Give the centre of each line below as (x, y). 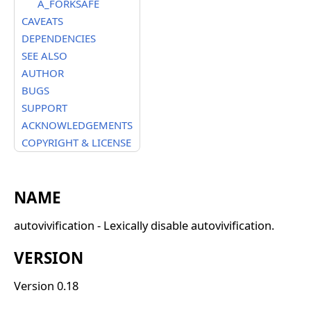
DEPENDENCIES (59, 38)
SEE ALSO (44, 56)
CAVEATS (42, 21)
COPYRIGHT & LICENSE (76, 142)
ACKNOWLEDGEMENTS (77, 125)
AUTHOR (43, 73)
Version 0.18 (46, 286)
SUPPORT (44, 108)
